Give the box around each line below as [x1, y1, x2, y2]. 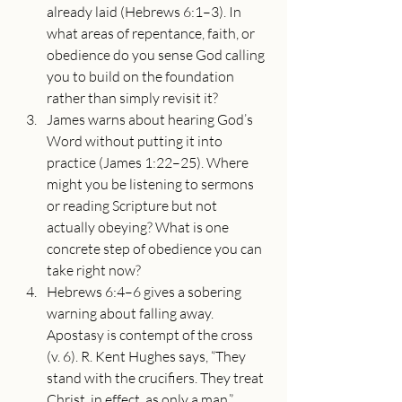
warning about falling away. [47, 304, 216, 322]
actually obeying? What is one [47, 218, 232, 236]
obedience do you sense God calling [47, 46, 267, 64]
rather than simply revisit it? [47, 89, 218, 107]
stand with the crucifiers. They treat [47, 369, 267, 387]
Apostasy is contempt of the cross [47, 326, 256, 344]
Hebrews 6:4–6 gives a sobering [47, 283, 244, 301]
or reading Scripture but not [47, 197, 220, 214]
